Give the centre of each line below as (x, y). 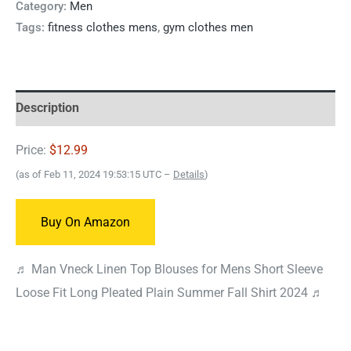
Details (189, 175)
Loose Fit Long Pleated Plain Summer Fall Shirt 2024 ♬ (170, 293)
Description (47, 107)
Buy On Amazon (85, 222)
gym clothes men (208, 27)
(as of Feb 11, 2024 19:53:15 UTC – (94, 175)
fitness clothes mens (103, 27)
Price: (33, 150)
